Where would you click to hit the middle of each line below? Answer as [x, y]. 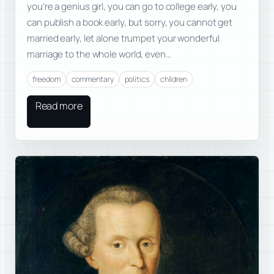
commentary [92, 79]
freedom [46, 79]
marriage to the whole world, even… [99, 54]
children [173, 79]
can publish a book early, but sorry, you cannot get [130, 23]
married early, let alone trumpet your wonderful [123, 39]
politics [137, 79]
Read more [59, 106]
